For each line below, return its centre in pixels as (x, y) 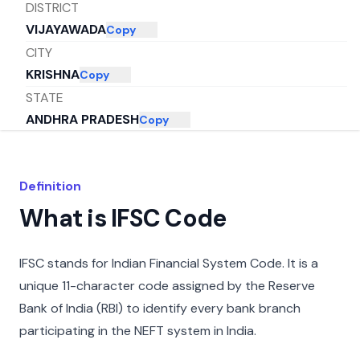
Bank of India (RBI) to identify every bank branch (160, 308)
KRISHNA (53, 75)
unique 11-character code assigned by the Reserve (167, 286)
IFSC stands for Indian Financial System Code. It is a (169, 263)
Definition (50, 186)
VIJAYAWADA (66, 30)
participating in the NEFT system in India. (138, 331)
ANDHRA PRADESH (82, 120)
